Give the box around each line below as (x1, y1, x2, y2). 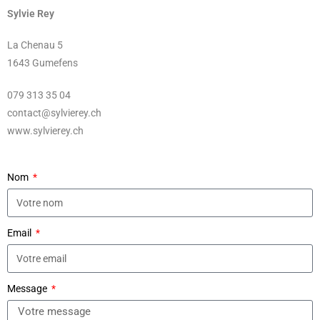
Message (7, 283, 49, 294)
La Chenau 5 (7, 39, 63, 51)
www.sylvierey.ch (7, 125, 84, 136)
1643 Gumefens (7, 57, 78, 69)
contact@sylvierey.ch (7, 107, 101, 119)
